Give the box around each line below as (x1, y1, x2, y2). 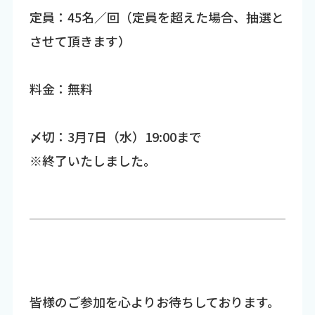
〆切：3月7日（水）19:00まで (29, 127, 202, 146)
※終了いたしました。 (29, 150, 156, 169)
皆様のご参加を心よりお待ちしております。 (29, 292, 280, 311)
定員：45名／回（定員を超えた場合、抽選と (29, 7, 284, 26)
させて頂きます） (29, 31, 131, 50)
